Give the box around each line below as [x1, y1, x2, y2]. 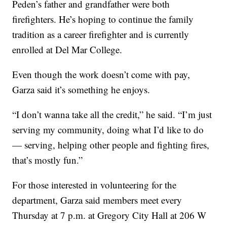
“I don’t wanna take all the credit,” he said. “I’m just [12, 107, 212, 121]
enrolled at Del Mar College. [12, 43, 123, 56]
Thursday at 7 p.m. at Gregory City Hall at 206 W [12, 208, 207, 221]
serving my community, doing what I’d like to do [12, 123, 204, 136]
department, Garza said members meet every [12, 193, 182, 206]
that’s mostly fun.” [12, 153, 83, 166]
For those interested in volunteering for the [12, 178, 177, 191]
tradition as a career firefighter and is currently [12, 27, 190, 41]
